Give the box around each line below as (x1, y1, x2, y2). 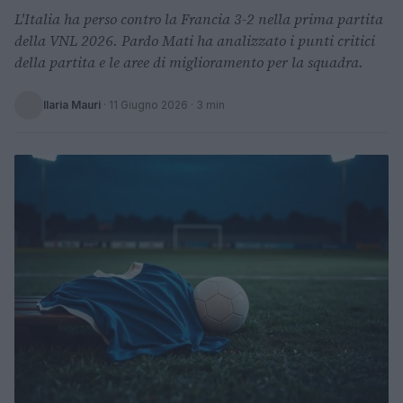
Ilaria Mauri (43, 98, 101, 112)
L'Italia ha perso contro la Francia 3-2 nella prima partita (14, 9, 383, 29)
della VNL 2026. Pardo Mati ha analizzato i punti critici (14, 31, 375, 50)
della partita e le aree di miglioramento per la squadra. (14, 52, 363, 72)
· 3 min (188, 98, 225, 112)
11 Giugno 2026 (109, 98, 188, 112)
